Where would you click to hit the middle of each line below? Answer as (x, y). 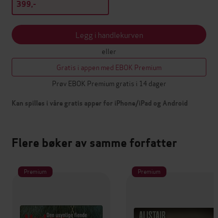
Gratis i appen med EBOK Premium (109, 67)
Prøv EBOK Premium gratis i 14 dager (109, 83)
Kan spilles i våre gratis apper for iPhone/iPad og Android (100, 103)
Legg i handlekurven (109, 35)
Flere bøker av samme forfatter (94, 143)
